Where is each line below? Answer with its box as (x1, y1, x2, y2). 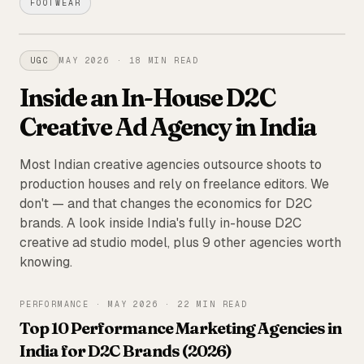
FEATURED (284, 45, 335, 55)
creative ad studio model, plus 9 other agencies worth (19, 234, 341, 251)
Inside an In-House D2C (19, 83, 275, 113)
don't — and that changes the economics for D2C (19, 195, 312, 212)
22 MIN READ (178, 299, 248, 310)
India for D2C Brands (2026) (19, 340, 232, 361)
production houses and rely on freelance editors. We (19, 175, 329, 193)
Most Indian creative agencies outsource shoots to (19, 156, 322, 173)
